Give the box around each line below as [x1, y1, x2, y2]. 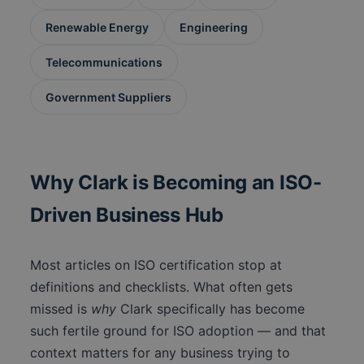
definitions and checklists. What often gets [30, 279, 293, 296]
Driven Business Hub [30, 203, 223, 227]
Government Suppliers [45, 90, 172, 105]
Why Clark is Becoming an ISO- [30, 171, 322, 195]
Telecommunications [45, 55, 163, 70]
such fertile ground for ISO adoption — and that [30, 323, 327, 340]
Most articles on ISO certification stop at [30, 257, 283, 274]
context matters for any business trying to [30, 344, 291, 362]
